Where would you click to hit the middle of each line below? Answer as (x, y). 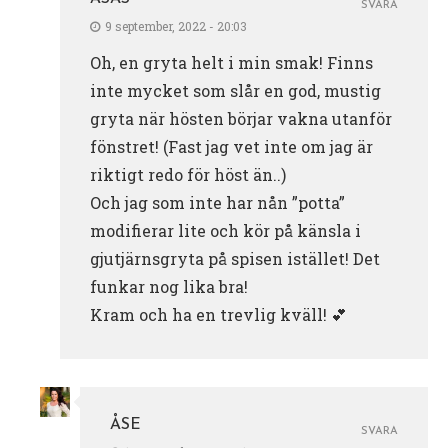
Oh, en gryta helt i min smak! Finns (231, 62)
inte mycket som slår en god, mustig (235, 90)
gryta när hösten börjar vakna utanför (241, 118)
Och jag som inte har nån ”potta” (217, 202)
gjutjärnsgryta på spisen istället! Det (235, 258)
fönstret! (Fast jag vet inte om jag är (231, 146)
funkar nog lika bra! (169, 286)
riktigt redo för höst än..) (188, 174)
